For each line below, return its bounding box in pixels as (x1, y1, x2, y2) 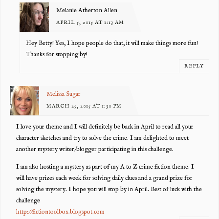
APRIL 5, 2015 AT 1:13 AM (56, 19, 124, 26)
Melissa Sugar (46, 90, 81, 98)
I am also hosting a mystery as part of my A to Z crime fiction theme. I (16, 163, 195, 171)
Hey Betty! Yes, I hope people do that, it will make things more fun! (26, 40, 198, 48)
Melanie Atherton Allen (56, 6, 117, 15)
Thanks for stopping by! (26, 51, 88, 59)
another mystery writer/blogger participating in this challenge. (16, 146, 174, 154)
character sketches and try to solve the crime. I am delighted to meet (16, 134, 189, 143)
